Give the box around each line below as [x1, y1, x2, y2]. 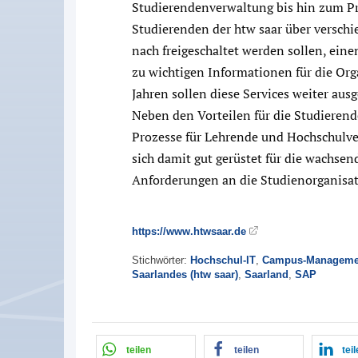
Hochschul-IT [190, 254, 256, 267]
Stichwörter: [132, 254, 190, 267]
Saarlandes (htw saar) [132, 268, 238, 281]
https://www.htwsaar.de [132, 225, 246, 238]
